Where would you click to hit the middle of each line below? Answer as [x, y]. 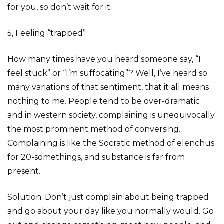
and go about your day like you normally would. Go [111, 211]
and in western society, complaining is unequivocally [111, 115]
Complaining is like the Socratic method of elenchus [111, 143]
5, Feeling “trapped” [47, 33]
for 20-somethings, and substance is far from [96, 157]
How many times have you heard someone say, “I [104, 59]
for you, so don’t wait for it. [60, 7]
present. [24, 171]
